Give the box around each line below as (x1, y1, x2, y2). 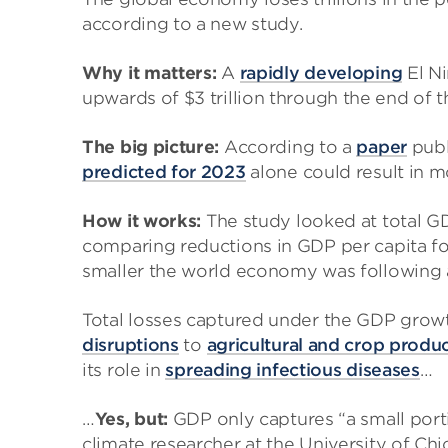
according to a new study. (82, 14, 303, 34)
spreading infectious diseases (165, 360, 420, 380)
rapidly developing (239, 63, 403, 83)
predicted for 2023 (82, 162, 246, 182)
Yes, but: (94, 409, 169, 429)
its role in (82, 360, 166, 380)
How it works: (82, 211, 202, 231)
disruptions (82, 335, 179, 355)
